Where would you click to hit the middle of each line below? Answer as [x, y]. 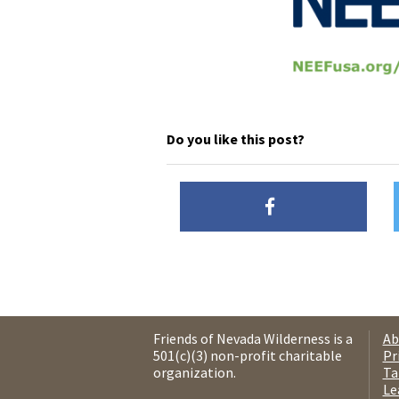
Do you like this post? [236, 139]
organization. [195, 373]
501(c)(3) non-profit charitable [248, 356]
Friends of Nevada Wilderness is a [253, 339]
